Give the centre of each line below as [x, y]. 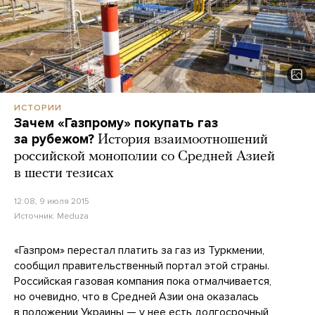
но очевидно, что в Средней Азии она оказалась [136, 296]
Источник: [36, 216]
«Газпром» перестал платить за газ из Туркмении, [139, 250]
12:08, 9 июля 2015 [52, 201]
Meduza [73, 216]
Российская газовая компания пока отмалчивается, [143, 281]
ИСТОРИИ [38, 107]
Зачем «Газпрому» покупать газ [116, 123]
